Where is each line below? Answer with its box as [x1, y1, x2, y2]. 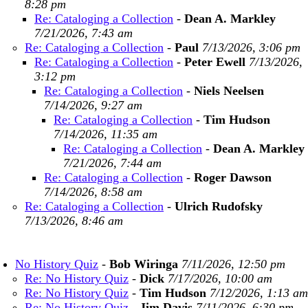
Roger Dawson [194, 170, 272, 184]
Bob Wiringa [109, 257, 178, 271]
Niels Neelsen [194, 84, 264, 98]
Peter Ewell [184, 55, 245, 69]
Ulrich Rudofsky [175, 199, 263, 213]
